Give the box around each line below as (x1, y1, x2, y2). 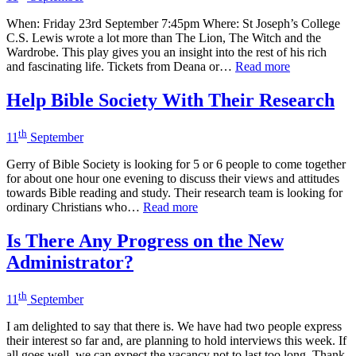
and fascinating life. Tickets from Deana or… (6, 59, 235, 73)
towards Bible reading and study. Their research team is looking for (6, 186, 342, 200)
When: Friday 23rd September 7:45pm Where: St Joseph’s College (6, 16, 340, 30)
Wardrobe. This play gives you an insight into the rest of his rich (6, 44, 327, 59)
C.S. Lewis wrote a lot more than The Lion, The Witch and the (6, 30, 321, 44)
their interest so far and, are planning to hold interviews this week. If (6, 334, 346, 348)
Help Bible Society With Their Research (6, 89, 335, 110)
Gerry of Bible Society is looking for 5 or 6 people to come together (6, 157, 346, 172)
